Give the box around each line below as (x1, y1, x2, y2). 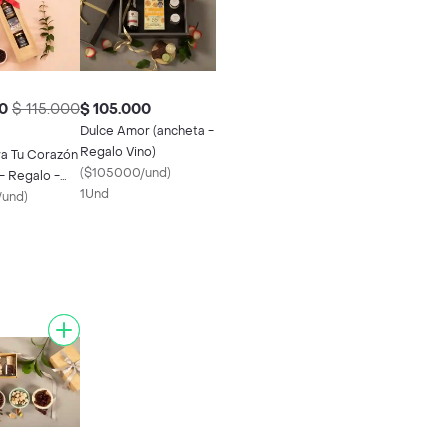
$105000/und (84, 165, 167, 181)
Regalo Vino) (80, 144, 156, 160)
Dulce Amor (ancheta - (80, 123, 214, 139)
